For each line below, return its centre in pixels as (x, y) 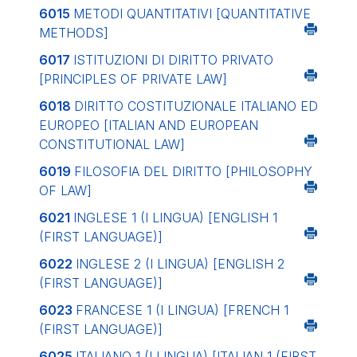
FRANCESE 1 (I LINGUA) (149, 310)
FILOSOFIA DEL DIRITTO (150, 171)
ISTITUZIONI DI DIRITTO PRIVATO (173, 60)
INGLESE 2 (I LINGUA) (144, 264)
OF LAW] (65, 190)
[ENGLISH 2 (249, 264)
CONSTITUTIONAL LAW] (112, 144)
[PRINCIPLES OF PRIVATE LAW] (133, 79)
